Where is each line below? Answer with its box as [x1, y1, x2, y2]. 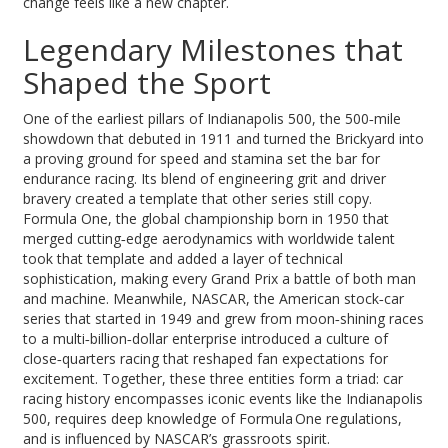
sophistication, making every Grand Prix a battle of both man [23, 268, 417, 288]
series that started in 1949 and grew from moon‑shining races [23, 308, 425, 328]
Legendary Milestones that [23, 28, 404, 70]
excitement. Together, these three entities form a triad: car [23, 368, 404, 388]
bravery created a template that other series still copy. [23, 188, 373, 208]
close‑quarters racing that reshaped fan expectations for [23, 348, 389, 368]
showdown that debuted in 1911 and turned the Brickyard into [23, 128, 425, 148]
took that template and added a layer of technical [23, 248, 344, 268]
